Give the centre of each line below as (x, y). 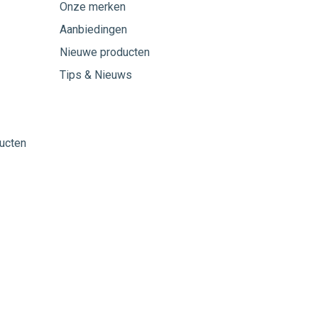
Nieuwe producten (104, 52)
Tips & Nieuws (95, 75)
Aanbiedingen (93, 29)
